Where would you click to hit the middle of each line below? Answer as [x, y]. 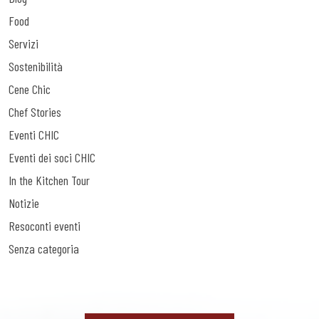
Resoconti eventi [45, 226]
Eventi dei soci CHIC [52, 158]
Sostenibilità [36, 67]
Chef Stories [35, 112]
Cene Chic [30, 89]
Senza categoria [44, 249]
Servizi [23, 44]
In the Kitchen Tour [49, 181]
